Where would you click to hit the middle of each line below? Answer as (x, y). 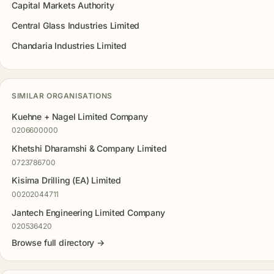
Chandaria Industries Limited (69, 45)
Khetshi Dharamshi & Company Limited (89, 149)
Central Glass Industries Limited (76, 26)
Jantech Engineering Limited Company (88, 212)
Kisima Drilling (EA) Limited (66, 180)
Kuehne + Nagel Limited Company (80, 117)
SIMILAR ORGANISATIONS (62, 95)
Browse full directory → (58, 243)
